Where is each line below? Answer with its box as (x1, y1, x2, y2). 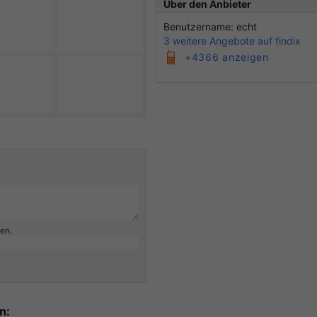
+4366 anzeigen (185, 51, 269, 64)
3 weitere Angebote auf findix (163, 35, 301, 47)
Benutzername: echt (163, 21, 257, 33)
